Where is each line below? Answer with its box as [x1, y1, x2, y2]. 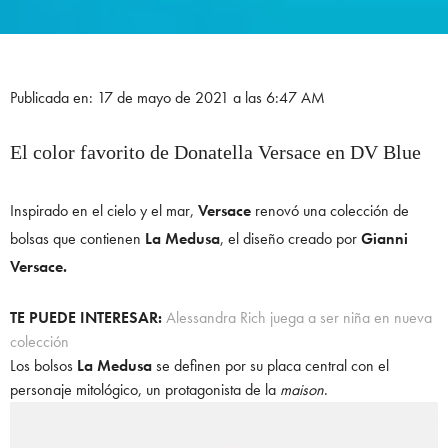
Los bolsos [10, 354, 77, 376]
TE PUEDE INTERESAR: [10, 306, 162, 328]
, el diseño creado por [220, 227, 361, 249]
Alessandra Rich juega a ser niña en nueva [166, 306, 432, 328]
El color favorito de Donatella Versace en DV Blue [10, 140, 421, 163]
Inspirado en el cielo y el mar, [10, 199, 198, 221]
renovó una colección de [251, 199, 409, 221]
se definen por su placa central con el [152, 354, 389, 376]
